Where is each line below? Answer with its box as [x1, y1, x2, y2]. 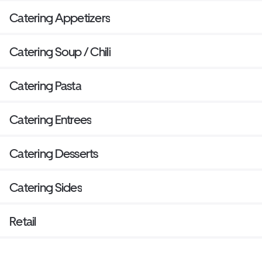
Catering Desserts [9, 146, 98, 161]
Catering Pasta [9, 78, 81, 93]
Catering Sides [9, 180, 82, 195]
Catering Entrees [9, 112, 92, 127]
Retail [9, 213, 36, 229]
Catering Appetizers [9, 10, 111, 25]
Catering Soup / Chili [9, 44, 111, 59]
